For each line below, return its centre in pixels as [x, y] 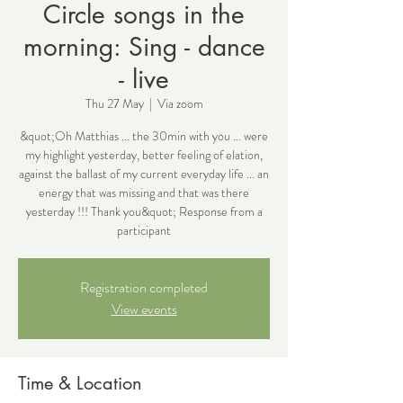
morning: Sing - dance [144, 47]
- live [144, 79]
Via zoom [180, 103]
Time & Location [80, 383]
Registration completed [144, 287]
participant [144, 230]
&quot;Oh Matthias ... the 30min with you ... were [144, 136]
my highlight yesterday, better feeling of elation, [144, 155]
